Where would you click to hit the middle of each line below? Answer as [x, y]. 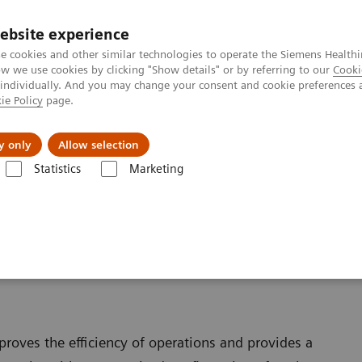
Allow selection [99, 145]
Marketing [156, 169]
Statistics [57, 169]
